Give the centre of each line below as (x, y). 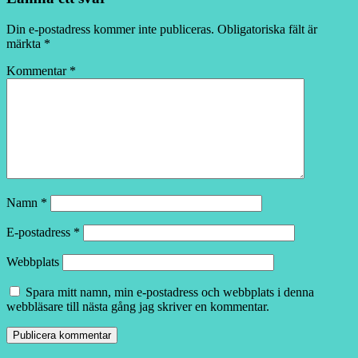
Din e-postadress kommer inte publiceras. (110, 29)
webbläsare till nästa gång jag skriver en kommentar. (138, 306)
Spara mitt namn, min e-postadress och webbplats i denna (170, 292)
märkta (25, 43)
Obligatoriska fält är (267, 29)
